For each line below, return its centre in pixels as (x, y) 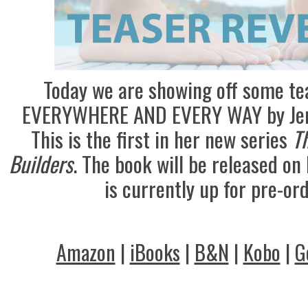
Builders (41, 164)
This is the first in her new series (161, 139)
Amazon (86, 252)
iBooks (155, 252)
